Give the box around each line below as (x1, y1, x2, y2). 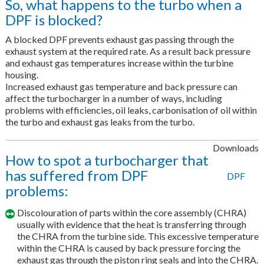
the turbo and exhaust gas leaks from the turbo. (5, 116, 194, 128)
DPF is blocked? (5, 11, 103, 29)
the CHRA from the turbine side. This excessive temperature (16, 230, 259, 242)
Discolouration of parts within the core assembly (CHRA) (16, 207, 246, 219)
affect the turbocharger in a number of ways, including (5, 93, 222, 104)
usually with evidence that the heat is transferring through (16, 219, 246, 230)
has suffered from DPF (5, 167, 148, 184)
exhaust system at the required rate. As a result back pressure (5, 45, 250, 57)
